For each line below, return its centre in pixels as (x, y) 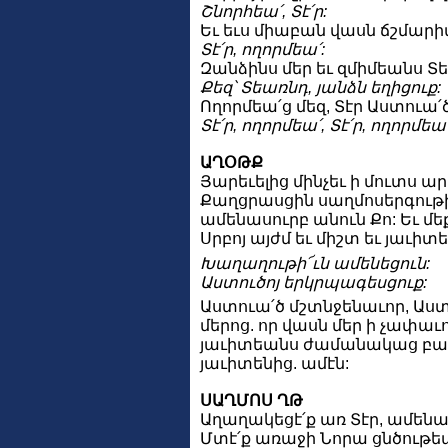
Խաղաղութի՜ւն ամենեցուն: (315, 263)
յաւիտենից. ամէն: (274, 363)
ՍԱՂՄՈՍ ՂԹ (251, 400)
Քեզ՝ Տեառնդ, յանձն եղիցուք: (320, 88)
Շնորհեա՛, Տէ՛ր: (263, 12)
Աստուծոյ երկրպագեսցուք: (313, 282)
